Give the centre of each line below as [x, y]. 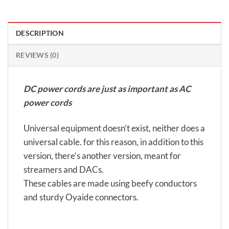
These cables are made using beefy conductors [110, 183]
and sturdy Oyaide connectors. [81, 197]
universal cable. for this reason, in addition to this [113, 142]
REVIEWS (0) [37, 55]
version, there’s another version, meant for [102, 155]
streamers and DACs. [64, 169]
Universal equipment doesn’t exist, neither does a [114, 128]
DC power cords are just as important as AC [107, 89]
